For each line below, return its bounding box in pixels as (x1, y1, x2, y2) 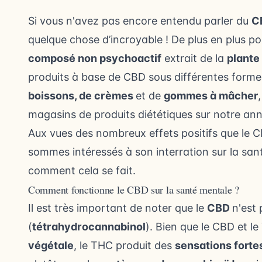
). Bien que (146, 220, 201, 233)
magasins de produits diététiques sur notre (28, 108, 243, 121)
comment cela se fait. (28, 164, 136, 177)
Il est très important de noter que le (28, 202, 207, 215)
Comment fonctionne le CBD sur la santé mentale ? (28, 182, 240, 197)
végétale (28, 239, 74, 252)
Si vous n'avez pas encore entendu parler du (28, 15, 251, 27)
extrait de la (161, 52, 227, 65)
